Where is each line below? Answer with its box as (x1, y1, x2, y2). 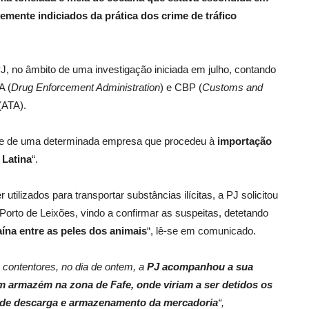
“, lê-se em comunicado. (147, 224, 256, 237)
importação (217, 134, 272, 147)
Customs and (202, 81, 263, 93)
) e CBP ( (160, 81, 202, 93)
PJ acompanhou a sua (147, 260, 253, 272)
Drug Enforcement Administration (11, 81, 160, 93)
